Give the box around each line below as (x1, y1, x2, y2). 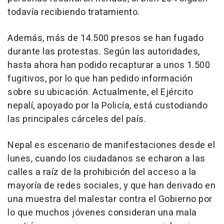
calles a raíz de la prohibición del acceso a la (7, 165, 196, 179)
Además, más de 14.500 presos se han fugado (7, 31, 203, 45)
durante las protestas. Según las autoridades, (7, 45, 200, 59)
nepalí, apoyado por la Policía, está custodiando (7, 99, 207, 113)
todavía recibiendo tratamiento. (7, 5, 140, 19)
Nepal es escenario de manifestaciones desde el (7, 138, 215, 152)
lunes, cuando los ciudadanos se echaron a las (7, 152, 205, 166)
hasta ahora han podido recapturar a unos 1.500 (7, 58, 210, 72)
